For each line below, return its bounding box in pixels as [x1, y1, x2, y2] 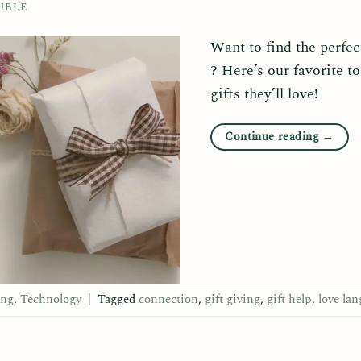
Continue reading [225, 127, 323, 145]
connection [139, 289, 198, 309]
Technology [20, 289, 81, 309]
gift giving [205, 289, 260, 309]
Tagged [98, 289, 139, 309]
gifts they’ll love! [210, 82, 318, 106]
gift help [267, 289, 312, 309]
